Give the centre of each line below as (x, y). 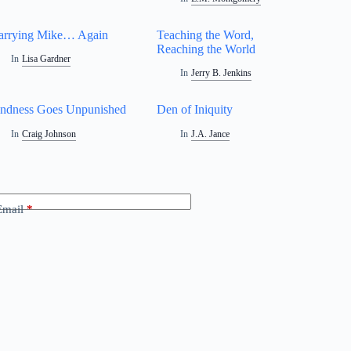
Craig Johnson (49, 134)
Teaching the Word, (206, 34)
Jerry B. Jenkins (221, 73)
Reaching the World (206, 49)
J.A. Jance (210, 134)
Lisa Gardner (46, 59)
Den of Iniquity (195, 110)
